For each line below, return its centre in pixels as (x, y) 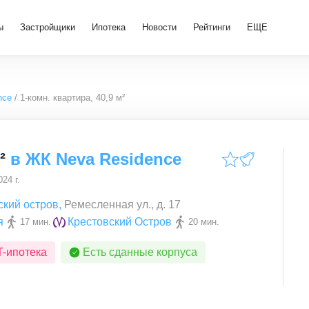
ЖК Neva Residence (103, 159)
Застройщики (48, 27)
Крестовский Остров (120, 222)
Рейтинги (212, 27)
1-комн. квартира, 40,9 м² (72, 98)
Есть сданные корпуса (140, 252)
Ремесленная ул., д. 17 (122, 205)
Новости (159, 27)
